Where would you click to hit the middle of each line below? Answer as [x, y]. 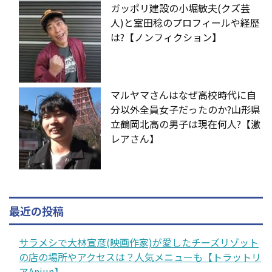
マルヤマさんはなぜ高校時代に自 [183, 94]
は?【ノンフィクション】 [166, 37]
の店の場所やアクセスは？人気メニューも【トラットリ [140, 257]
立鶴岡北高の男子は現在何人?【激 [185, 124]
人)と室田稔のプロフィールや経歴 [185, 22]
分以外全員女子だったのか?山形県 [185, 109]
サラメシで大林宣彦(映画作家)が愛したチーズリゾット [139, 242]
